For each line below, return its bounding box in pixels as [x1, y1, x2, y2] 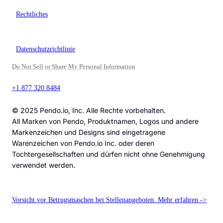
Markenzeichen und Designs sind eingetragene [12, 128, 165, 137]
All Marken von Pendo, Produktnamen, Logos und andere [12, 117, 199, 126]
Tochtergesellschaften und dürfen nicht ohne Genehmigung [12, 150, 205, 159]
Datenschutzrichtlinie [16, 45, 75, 53]
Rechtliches [16, 10, 48, 18]
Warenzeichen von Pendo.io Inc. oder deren [12, 139, 154, 148]
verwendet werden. [12, 161, 75, 170]
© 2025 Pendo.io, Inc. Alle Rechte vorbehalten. [12, 106, 166, 115]
